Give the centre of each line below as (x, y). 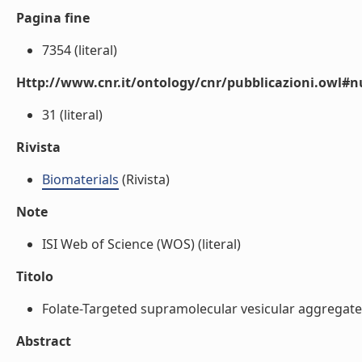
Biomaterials (80, 179)
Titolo (35, 276)
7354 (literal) (80, 50)
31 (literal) (72, 115)
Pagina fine (53, 18)
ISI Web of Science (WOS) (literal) (141, 244)
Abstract (44, 341)
